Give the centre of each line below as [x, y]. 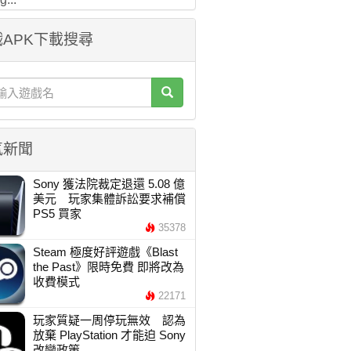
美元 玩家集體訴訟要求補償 [109, 199]
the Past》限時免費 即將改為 [108, 267]
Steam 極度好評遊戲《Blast [105, 252]
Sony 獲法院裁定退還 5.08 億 [109, 184]
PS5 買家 [57, 213]
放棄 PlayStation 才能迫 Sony [109, 335]
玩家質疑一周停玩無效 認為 [109, 320]
